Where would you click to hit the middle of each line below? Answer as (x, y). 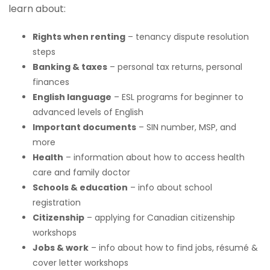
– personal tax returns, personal (175, 67)
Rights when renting (79, 37)
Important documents (85, 127)
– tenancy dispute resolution (187, 37)
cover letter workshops (81, 263)
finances (51, 82)
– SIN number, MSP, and (187, 127)
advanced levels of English (88, 112)
